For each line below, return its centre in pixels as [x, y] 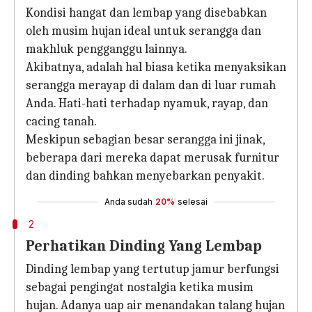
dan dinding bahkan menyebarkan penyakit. [145, 176]
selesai [193, 202]
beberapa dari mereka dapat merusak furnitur [153, 158]
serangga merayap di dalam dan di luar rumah [151, 85]
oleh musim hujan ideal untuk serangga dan [143, 31]
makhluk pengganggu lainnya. [107, 49]
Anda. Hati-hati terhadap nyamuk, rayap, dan [147, 103]
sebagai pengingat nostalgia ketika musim [140, 287]
